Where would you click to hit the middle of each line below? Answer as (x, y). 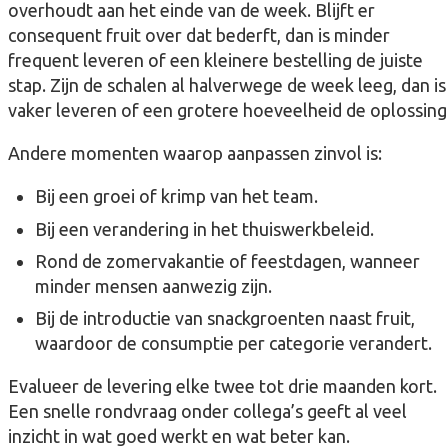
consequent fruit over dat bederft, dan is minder (199, 35)
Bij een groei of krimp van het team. (176, 196)
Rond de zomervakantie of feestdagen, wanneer (227, 260)
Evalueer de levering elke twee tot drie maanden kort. (222, 385)
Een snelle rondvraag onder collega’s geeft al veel (207, 410)
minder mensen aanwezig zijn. (153, 285)
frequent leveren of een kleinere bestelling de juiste (215, 60)
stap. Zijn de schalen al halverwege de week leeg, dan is (227, 85)
